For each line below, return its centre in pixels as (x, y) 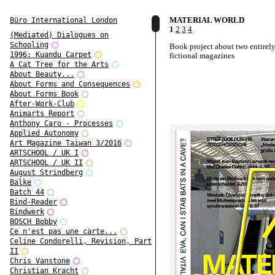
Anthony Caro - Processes (61, 124)
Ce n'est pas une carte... (64, 232)
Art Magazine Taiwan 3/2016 (66, 143)
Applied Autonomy (44, 134)
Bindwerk (27, 212)
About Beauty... (42, 75)
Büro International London (64, 20)
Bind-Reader (33, 202)
